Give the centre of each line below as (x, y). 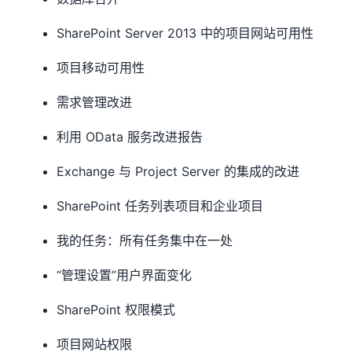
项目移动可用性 (101, 68)
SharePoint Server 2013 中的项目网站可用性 (185, 33)
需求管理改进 (95, 102)
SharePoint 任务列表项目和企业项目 (160, 206)
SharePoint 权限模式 (116, 310)
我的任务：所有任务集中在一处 (145, 240)
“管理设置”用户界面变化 (125, 275)
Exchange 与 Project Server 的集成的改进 (178, 171)
